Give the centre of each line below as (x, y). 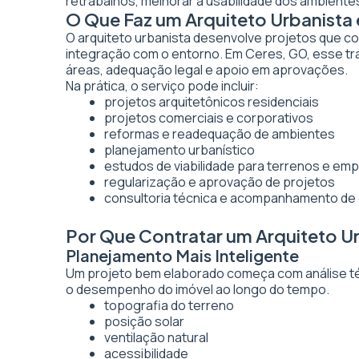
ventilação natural (156, 337)
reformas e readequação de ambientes (220, 134)
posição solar (144, 321)
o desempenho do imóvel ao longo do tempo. (198, 289)
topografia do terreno (169, 305)
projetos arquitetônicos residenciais (212, 102)
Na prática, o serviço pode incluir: (162, 86)
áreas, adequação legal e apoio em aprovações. (207, 70)
